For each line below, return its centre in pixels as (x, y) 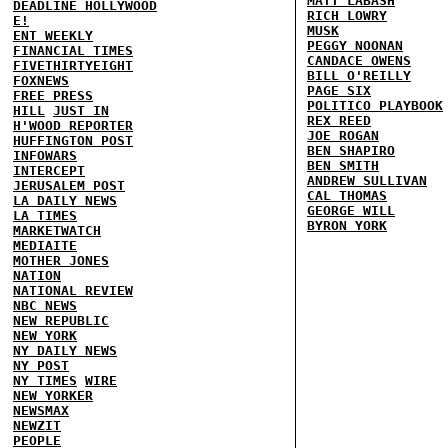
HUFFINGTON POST (73, 140)
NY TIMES (45, 380)
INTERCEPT (49, 170)
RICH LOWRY (347, 15)
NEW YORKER (53, 395)
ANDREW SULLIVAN (367, 180)
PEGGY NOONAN (355, 45)
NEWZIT (37, 425)
